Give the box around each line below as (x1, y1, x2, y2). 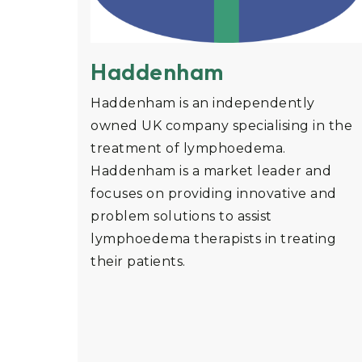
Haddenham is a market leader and (90, 163, 331, 179)
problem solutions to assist (90, 208, 272, 225)
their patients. (90, 254, 186, 270)
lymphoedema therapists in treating (90, 231, 336, 247)
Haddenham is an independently (90, 95, 315, 112)
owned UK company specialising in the (90, 118, 352, 134)
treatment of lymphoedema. (90, 141, 286, 157)
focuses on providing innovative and (90, 186, 337, 202)
